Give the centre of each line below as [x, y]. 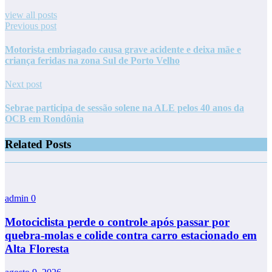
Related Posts [38, 144]
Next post [23, 84]
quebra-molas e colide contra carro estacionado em [131, 236]
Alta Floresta [37, 249]
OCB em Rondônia [44, 119]
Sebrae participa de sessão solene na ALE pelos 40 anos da [124, 108]
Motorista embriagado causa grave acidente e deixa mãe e [123, 49]
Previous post [31, 25]
